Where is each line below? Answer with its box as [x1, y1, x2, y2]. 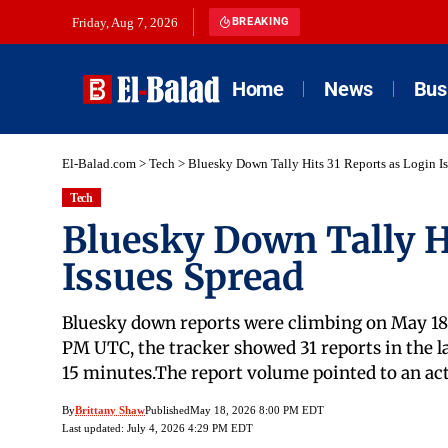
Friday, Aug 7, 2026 [72, 15, 178, 30]
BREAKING [231, 15, 290, 28]
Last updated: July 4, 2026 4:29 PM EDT [62, 422, 253, 435]
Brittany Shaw [75, 404, 145, 417]
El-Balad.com [62, 156, 136, 171]
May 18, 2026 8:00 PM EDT [190, 404, 324, 417]
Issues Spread [62, 255, 304, 301]
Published [145, 404, 190, 417]
